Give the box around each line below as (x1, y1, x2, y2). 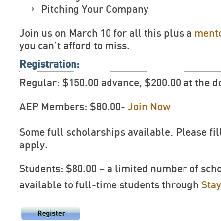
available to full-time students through (19, 180, 201, 190)
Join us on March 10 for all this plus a (19, 28, 194, 38)
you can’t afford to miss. (19, 41, 130, 51)
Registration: (19, 59, 79, 70)
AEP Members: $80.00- (19, 102, 128, 112)
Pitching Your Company (41, 4, 148, 15)
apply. (19, 140, 48, 150)
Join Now (128, 102, 171, 112)
